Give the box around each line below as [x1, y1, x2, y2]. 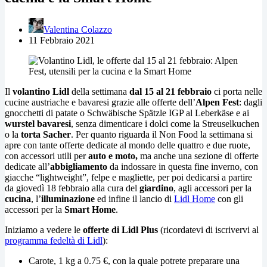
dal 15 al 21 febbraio [129, 86, 212, 97]
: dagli [239, 97, 262, 107]
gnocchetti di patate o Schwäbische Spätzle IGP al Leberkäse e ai [5, 107, 249, 118]
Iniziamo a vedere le [5, 224, 83, 235]
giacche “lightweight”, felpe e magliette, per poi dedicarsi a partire [5, 172, 252, 182]
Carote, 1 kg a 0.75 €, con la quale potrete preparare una [29, 255, 240, 266]
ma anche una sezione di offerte [138, 150, 259, 161]
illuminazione [41, 193, 97, 204]
